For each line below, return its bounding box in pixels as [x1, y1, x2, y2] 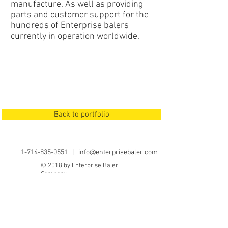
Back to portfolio [53, 110, 109, 119]
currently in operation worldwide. [11, 31, 139, 42]
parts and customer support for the [11, 10, 149, 20]
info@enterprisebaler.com [78, 148, 158, 157]
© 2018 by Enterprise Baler [41, 162, 118, 170]
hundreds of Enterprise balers [11, 20, 129, 31]
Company [41, 170, 67, 178]
